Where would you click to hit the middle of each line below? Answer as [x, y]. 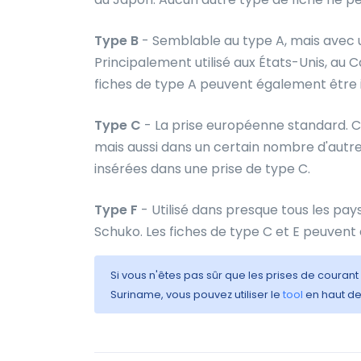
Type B [116, 41]
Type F [116, 210]
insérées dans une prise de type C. [202, 169]
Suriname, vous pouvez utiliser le [197, 295]
